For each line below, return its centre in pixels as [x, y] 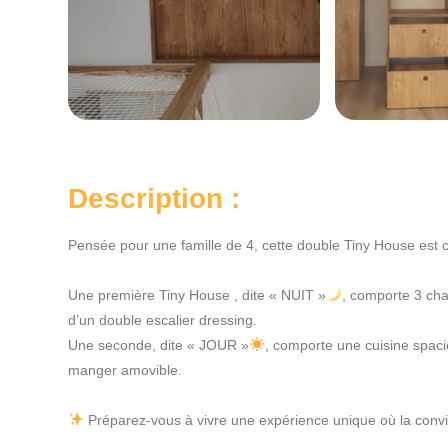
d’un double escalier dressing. [162, 319]
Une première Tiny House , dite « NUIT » [197, 294]
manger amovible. [125, 369]
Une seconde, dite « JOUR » [158, 344]
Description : [154, 198]
